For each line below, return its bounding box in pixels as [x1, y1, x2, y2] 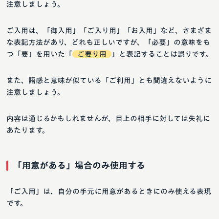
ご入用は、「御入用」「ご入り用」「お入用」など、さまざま [6, 27, 212, 35]
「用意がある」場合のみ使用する [13, 161, 145, 170]
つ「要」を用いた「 [6, 50, 72, 58]
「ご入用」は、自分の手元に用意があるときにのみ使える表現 [6, 188, 211, 196]
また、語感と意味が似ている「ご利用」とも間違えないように [6, 77, 212, 85]
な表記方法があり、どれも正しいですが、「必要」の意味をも [6, 39, 210, 46]
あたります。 [6, 127, 49, 134]
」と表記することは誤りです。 [111, 50, 213, 58]
